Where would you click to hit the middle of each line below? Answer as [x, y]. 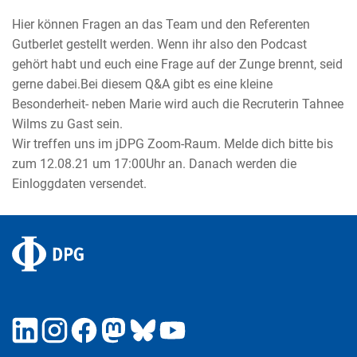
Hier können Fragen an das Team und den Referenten [161, 25]
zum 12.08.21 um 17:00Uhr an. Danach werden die [154, 164]
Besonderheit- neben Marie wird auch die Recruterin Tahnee [178, 104]
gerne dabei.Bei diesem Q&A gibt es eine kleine [142, 84]
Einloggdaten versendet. [79, 184]
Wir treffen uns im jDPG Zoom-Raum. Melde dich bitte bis [173, 144]
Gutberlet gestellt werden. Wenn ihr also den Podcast [159, 45]
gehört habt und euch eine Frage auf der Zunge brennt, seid [177, 65]
